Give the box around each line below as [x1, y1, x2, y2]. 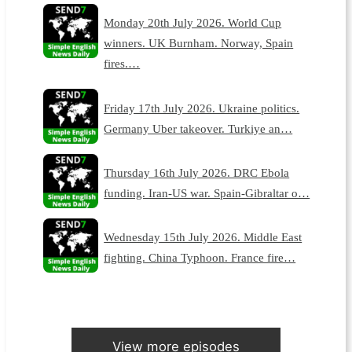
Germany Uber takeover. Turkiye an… [104, 121, 293, 135]
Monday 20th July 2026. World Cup [104, 16, 282, 30]
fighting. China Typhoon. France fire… [104, 251, 296, 265]
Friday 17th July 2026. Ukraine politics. [104, 101, 300, 115]
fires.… [104, 57, 141, 71]
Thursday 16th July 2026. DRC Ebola [104, 165, 290, 179]
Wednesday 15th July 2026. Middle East [104, 230, 302, 244]
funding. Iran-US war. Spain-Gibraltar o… [104, 185, 310, 200]
